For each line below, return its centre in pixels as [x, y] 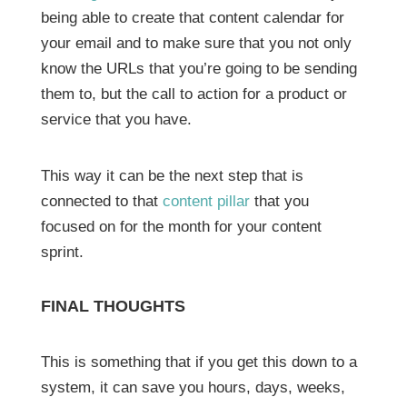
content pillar [206, 201]
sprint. [62, 252]
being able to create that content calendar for [192, 17]
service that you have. [116, 119]
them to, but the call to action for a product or [194, 94]
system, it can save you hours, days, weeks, [193, 387]
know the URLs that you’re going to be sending [199, 68]
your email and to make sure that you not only [196, 43]
